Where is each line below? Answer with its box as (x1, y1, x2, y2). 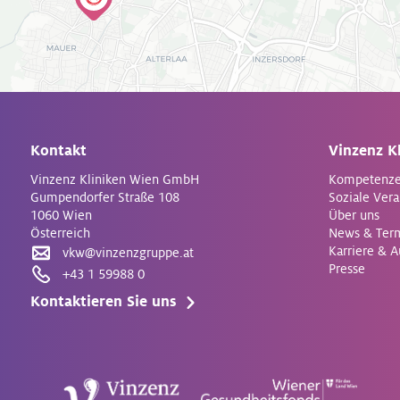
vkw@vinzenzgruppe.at (62, 246, 194, 260)
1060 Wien (29, 208, 92, 222)
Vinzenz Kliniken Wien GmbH (29, 172, 199, 187)
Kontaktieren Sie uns (29, 294, 176, 310)
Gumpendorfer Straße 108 (29, 190, 179, 204)
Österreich (29, 226, 90, 240)
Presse (329, 262, 366, 276)
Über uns (329, 208, 380, 222)
